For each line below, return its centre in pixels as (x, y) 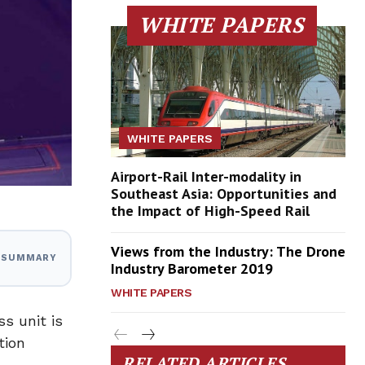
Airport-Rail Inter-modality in (206, 177)
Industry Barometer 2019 (192, 269)
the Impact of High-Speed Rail (210, 211)
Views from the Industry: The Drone (228, 252)
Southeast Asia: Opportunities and (224, 194)
